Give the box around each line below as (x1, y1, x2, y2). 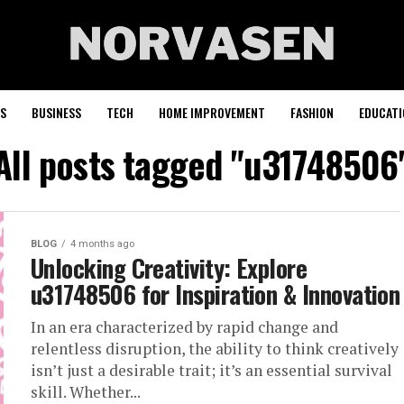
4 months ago (70, 238, 134, 250)
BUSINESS (32, 103, 81, 122)
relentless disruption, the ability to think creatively (31, 338, 399, 359)
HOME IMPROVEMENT (159, 103, 265, 122)
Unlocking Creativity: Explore (31, 250, 308, 286)
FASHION (290, 103, 334, 122)
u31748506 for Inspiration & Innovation (31, 276, 400, 312)
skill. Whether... (31, 381, 141, 402)
